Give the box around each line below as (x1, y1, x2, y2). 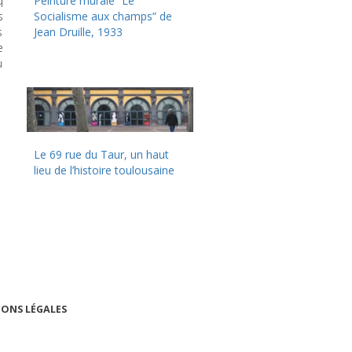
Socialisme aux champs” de (34, 9, 173, 24)
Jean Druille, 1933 (34, 24, 123, 40)
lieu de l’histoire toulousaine (34, 163, 175, 178)
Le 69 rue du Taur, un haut (34, 147, 170, 163)
